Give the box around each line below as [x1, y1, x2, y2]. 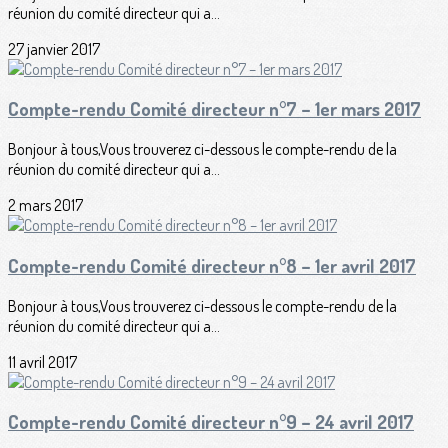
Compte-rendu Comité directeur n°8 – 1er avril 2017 [8, 253, 416, 277]
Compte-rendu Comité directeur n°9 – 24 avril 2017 [8, 410, 414, 434]
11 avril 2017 [8, 351, 77, 372]
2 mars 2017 [8, 195, 83, 216]
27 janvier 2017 [8, 38, 100, 59]
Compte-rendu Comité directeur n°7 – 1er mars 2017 [8, 97, 421, 121]
